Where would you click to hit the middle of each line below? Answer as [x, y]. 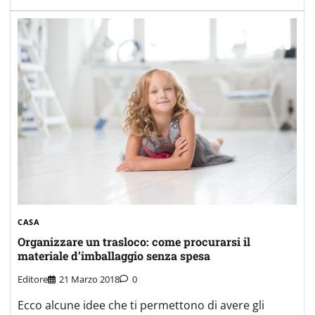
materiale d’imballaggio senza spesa [114, 256]
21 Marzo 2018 [89, 279]
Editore [33, 279]
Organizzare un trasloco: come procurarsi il [134, 242]
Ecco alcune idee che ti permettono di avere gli [141, 305]
